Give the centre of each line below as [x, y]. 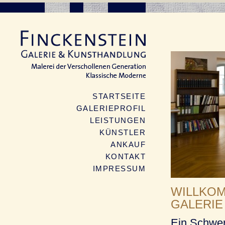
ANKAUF [128, 144]
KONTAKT [125, 156]
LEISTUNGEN [118, 120]
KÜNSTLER [123, 132]
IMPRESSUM [119, 168]
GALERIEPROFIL [111, 108]
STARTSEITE [119, 96]
